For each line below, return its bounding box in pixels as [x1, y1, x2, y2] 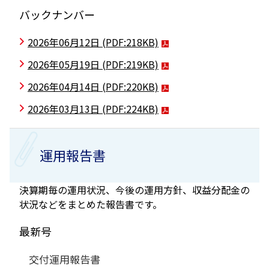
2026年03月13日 [28, 101, 100, 116]
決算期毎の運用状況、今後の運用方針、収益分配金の [19, 182, 250, 197]
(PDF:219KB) [102, 56, 159, 71]
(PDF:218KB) [102, 34, 159, 49]
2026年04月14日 [28, 79, 100, 94]
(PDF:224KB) [102, 101, 159, 116]
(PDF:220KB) [102, 79, 159, 94]
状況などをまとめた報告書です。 [19, 196, 162, 211]
